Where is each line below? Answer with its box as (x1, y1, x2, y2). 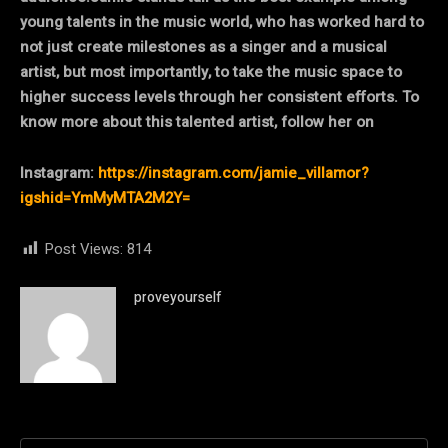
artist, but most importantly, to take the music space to (20, 60, 402, 83)
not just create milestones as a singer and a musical (20, 35, 387, 58)
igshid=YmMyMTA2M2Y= (20, 186, 190, 209)
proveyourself (134, 286, 222, 308)
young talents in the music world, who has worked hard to (20, 10, 424, 33)
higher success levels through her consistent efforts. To (20, 85, 419, 108)
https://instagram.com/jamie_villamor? (98, 161, 369, 184)
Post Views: (44, 237, 123, 260)
